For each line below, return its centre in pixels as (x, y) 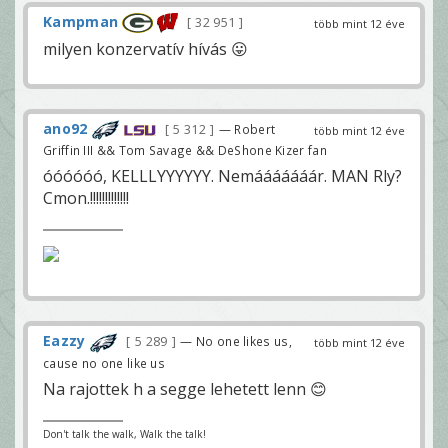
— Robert (247, 129)
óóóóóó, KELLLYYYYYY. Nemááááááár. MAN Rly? (222, 176)
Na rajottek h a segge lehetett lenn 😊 (185, 388)
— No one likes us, (236, 341)
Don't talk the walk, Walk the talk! (124, 433)
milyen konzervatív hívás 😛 (145, 49)
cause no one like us (104, 362)
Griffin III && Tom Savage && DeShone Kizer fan (185, 150)
